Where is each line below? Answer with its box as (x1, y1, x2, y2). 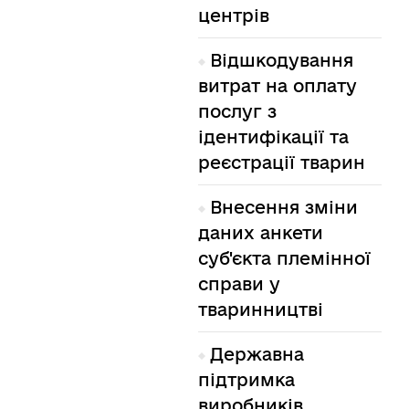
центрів (197, 5, 269, 26)
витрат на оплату (197, 76, 357, 97)
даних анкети (197, 223, 323, 244)
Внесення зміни (209, 197, 358, 218)
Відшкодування (209, 50, 353, 71)
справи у (197, 274, 280, 295)
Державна (209, 344, 304, 365)
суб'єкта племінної (197, 248, 371, 269)
